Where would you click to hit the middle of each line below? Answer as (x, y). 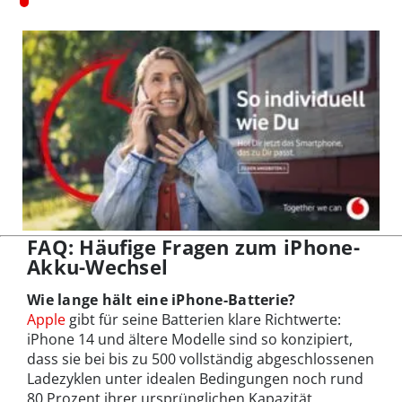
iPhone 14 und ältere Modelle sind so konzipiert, (190, 340)
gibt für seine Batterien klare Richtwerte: (203, 320)
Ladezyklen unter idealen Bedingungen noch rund (195, 379)
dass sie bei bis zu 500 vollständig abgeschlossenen (201, 359)
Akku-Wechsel (98, 267)
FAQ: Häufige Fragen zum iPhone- (193, 247)
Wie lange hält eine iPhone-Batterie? (162, 300)
